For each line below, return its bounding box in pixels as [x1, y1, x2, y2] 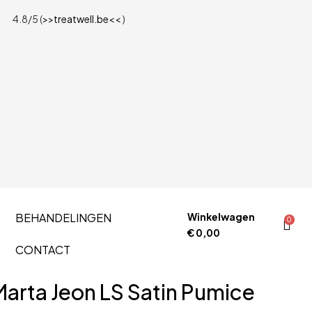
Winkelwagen [187, 210, 256, 223]
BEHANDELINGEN [15, 210, 111, 225]
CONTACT [15, 242, 70, 257]
